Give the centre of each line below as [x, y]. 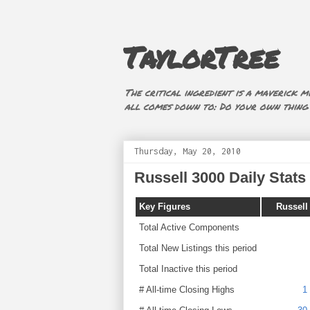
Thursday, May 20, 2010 [188, 151]
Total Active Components [189, 227]
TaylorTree [201, 57]
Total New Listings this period [198, 248]
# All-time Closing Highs [187, 290]
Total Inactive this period [188, 269]
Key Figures [165, 207]
